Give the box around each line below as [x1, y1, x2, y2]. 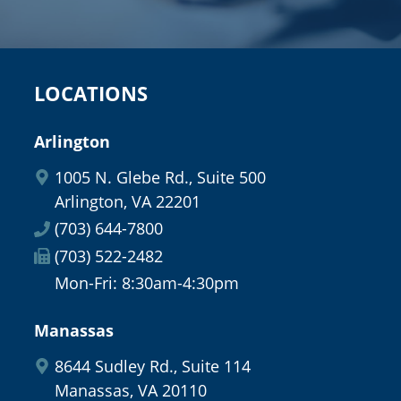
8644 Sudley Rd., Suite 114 [54, 354, 251, 377]
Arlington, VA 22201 [54, 190, 200, 212]
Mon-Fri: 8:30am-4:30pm [54, 272, 239, 294]
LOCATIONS [34, 81, 148, 107]
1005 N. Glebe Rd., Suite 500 [54, 166, 266, 188]
